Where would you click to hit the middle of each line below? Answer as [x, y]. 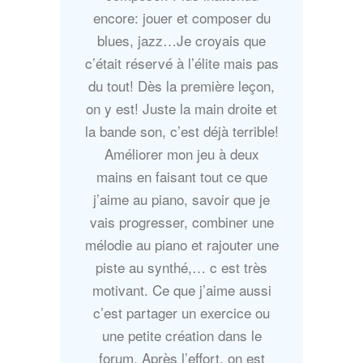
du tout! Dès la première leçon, [181, 86]
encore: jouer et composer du [181, 18]
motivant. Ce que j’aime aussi [181, 290]
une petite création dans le [181, 335]
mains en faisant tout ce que [181, 177]
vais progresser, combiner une [181, 222]
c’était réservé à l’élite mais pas [181, 63]
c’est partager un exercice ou [181, 313]
